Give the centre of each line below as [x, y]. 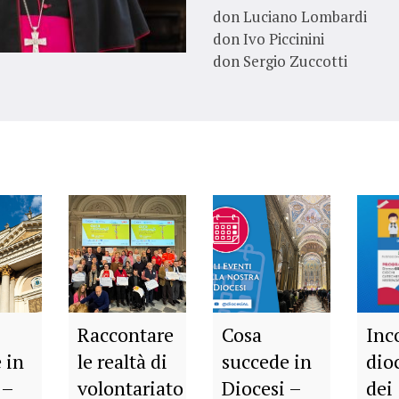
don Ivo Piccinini [268, 39]
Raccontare [126, 334]
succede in [266, 361]
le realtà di [123, 361]
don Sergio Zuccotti [280, 61]
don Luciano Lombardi [289, 16]
